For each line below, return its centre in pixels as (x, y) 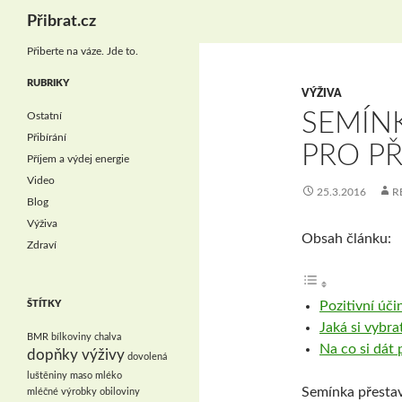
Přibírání (47, 137)
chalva (108, 337)
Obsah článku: (346, 239)
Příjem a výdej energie (78, 159)
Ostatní (44, 116)
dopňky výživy (76, 355)
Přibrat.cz (61, 22)
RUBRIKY (48, 83)
